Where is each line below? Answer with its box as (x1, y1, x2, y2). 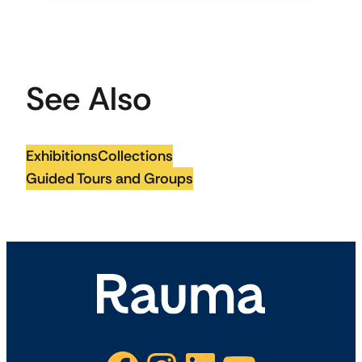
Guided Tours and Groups (26, 169, 193, 189)
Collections (98, 146, 173, 166)
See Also (26, 78, 152, 120)
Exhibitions (26, 146, 98, 166)
